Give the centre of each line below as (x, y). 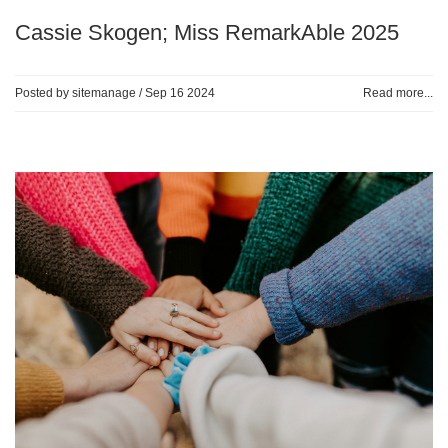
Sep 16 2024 (180, 92)
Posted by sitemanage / (80, 92)
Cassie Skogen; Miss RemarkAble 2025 (207, 32)
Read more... (398, 92)
